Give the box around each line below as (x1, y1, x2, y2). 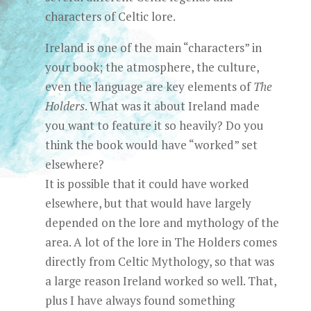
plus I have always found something (44, 292, 235, 308)
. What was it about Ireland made (84, 98, 260, 114)
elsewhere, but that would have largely (44, 195, 251, 211)
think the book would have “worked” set (44, 137, 258, 153)
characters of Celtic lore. (44, 8, 176, 24)
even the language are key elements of (44, 78, 253, 94)
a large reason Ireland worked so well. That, (44, 273, 276, 289)
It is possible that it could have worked (44, 176, 249, 192)
